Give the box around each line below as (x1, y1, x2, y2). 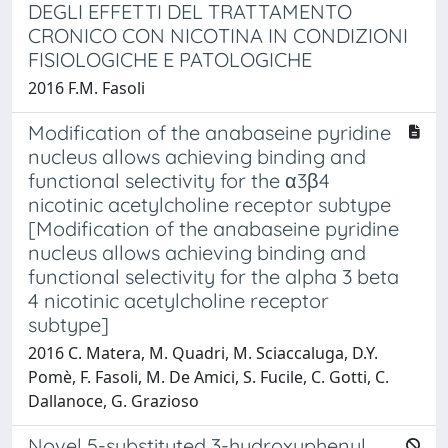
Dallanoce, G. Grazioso (28, 389, 199, 412)
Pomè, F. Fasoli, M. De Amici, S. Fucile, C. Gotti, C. (28, 365, 389, 388)
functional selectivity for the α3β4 (28, 167, 330, 193)
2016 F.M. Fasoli (28, 76, 145, 99)
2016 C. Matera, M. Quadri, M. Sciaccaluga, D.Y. (28, 341, 378, 364)
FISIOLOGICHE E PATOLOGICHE (28, 46, 312, 72)
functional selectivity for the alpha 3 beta (28, 263, 399, 289)
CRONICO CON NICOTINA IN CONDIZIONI (28, 22, 408, 48)
